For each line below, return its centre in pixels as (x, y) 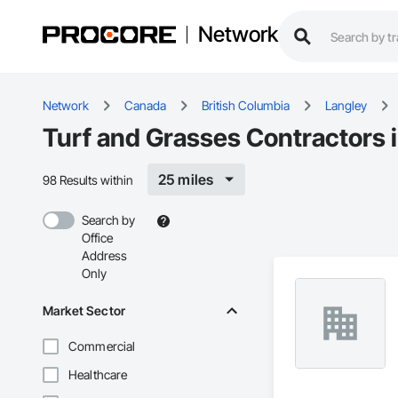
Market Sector (84, 311)
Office (97, 238)
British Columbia (246, 106)
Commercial (102, 346)
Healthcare (98, 375)
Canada (145, 106)
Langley (346, 106)
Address (104, 256)
